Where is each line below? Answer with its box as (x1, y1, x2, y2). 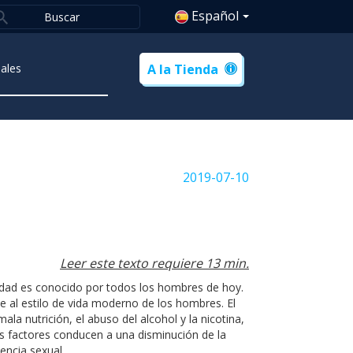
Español (188, 6, 239, 24)
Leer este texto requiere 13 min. (60, 254, 249, 272)
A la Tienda (147, 61, 218, 78)
